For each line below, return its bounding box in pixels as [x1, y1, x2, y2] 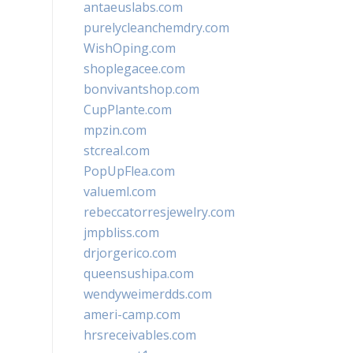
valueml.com [84, 183, 156, 200]
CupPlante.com [84, 101, 172, 118]
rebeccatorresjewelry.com [84, 203, 235, 221]
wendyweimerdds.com [84, 285, 212, 303]
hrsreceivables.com [84, 326, 196, 344]
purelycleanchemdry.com [84, 19, 229, 36]
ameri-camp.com [84, 306, 180, 323]
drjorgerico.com [84, 244, 176, 262]
